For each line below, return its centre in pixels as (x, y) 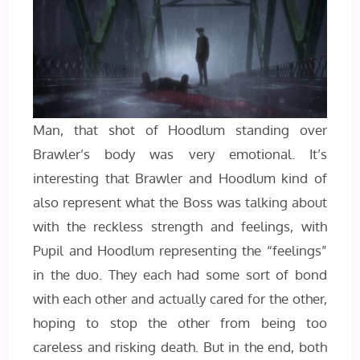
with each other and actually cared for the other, (180, 299)
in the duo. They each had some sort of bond (180, 274)
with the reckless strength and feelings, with (180, 226)
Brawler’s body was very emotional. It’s (180, 154)
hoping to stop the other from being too (180, 323)
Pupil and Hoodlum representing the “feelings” (180, 250)
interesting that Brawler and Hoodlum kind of (180, 178)
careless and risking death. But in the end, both (180, 347)
